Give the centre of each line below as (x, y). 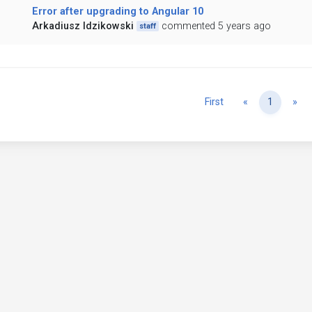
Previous (267, 102)
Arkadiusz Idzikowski (83, 26)
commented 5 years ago (217, 26)
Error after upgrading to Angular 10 (117, 12)
